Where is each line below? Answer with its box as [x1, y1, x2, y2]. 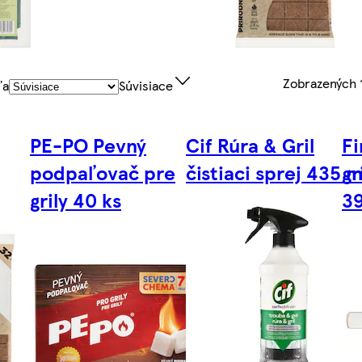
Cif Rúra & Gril [186, 131, 314, 159]
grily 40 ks [30, 186, 122, 214]
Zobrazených [283, 73, 360, 92]
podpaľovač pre [30, 158, 176, 187]
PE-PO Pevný [30, 131, 147, 159]
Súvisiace [119, 76, 174, 95]
